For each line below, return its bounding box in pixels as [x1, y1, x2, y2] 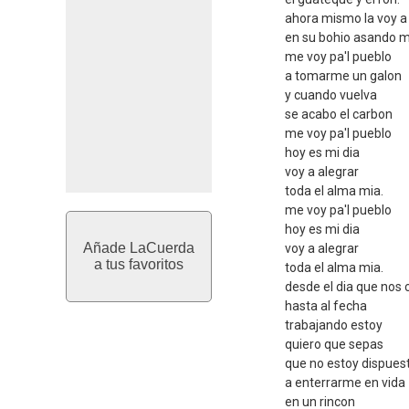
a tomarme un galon [285, 68, 402, 83]
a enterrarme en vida [285, 375, 405, 390]
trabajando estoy [285, 318, 383, 332]
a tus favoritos [94, 257, 184, 272]
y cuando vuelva [285, 88, 377, 102]
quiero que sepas [285, 337, 383, 351]
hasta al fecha [285, 299, 367, 313]
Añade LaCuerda [83, 240, 194, 256]
